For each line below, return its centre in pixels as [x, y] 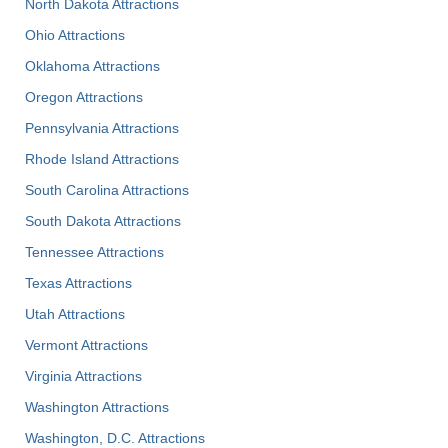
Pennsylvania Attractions [102, 127]
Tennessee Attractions [94, 251]
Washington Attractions [97, 406]
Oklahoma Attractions [92, 65]
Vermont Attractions [86, 344]
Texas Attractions [78, 282]
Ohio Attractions [75, 34]
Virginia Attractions [83, 375]
